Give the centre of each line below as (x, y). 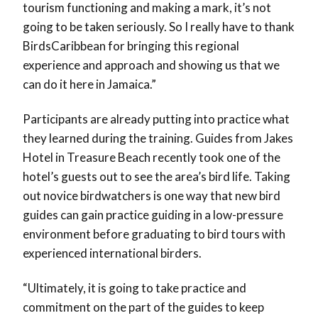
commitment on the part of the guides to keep (143, 307)
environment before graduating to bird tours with (154, 234)
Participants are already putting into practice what (156, 119)
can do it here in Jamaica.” (89, 84)
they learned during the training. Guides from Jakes (158, 138)
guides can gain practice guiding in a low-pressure (153, 214)
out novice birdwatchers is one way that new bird (152, 195)
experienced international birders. (112, 253)
